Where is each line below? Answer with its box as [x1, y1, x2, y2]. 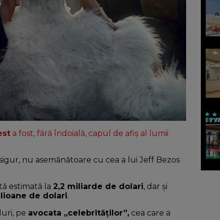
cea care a [129, 208, 170, 218]
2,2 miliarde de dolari [53, 182, 143, 192]
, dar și [143, 182, 167, 192]
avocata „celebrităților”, [28, 208, 129, 218]
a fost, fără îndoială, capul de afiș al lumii [10, 129, 168, 138]
